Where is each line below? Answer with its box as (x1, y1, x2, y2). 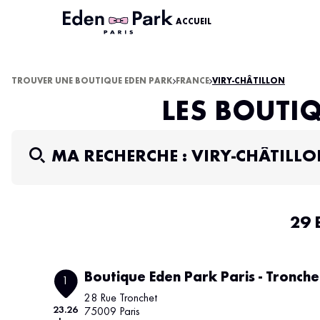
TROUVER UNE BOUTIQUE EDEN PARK (11, 77, 173, 86)
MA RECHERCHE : (51, 149, 191, 166)
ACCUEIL (176, 18, 211, 26)
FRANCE (176, 77, 209, 86)
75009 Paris (84, 306, 140, 318)
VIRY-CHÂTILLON (212, 77, 285, 86)
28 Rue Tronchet (84, 293, 159, 304)
